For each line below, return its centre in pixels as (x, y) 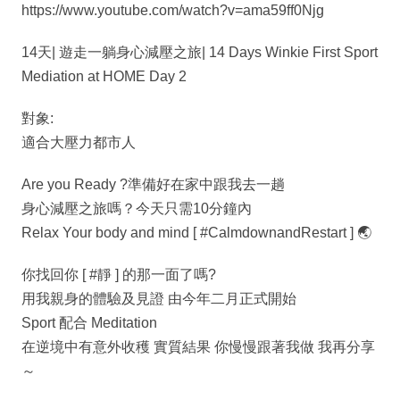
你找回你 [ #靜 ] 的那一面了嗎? (119, 275)
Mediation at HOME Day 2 (104, 77)
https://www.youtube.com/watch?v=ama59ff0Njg (173, 11)
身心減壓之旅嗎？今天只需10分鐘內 (137, 209)
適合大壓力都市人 (79, 143)
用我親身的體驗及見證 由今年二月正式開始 (159, 299)
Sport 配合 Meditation (89, 323)
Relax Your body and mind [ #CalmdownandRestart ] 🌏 (196, 233)
